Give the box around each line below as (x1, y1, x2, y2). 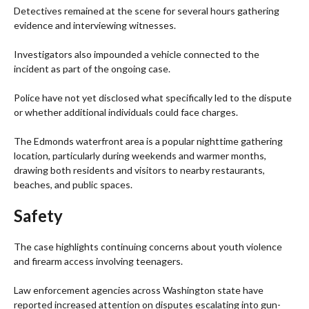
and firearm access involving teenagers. (14, 255, 183, 268)
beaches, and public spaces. (14, 179, 132, 191)
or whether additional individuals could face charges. (14, 106, 238, 119)
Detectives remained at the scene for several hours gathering (14, 5, 279, 17)
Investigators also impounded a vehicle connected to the (14, 48, 259, 61)
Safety (14, 206, 63, 226)
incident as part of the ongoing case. (14, 63, 170, 75)
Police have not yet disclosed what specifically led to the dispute (14, 92, 292, 104)
